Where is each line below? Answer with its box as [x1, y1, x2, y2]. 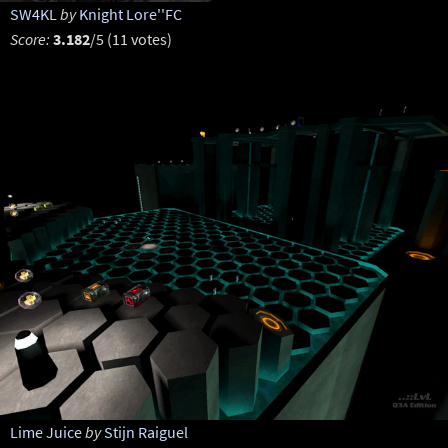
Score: [9, 29, 50, 49]
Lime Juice [9, 422, 82, 442]
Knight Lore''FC [78, 4, 182, 24]
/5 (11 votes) [89, 29, 172, 49]
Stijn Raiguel [103, 422, 188, 442]
